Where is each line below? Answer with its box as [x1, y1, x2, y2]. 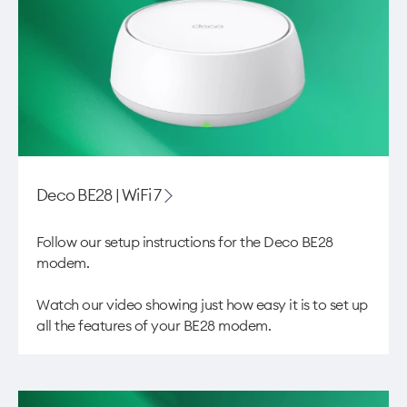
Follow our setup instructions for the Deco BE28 [36, 233, 333, 252]
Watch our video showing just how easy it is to [36, 295, 330, 314]
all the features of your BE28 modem [36, 316, 268, 335]
